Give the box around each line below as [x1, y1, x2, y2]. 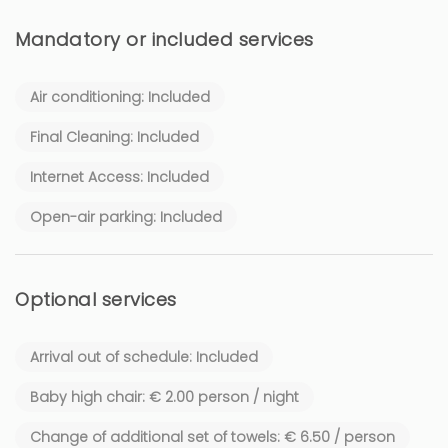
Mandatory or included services [15, 26, 314, 52]
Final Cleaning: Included [30, 126, 199, 147]
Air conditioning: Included [30, 86, 210, 107]
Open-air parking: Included [30, 206, 222, 227]
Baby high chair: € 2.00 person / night [30, 386, 299, 407]
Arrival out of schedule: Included [30, 346, 258, 367]
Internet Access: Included [30, 166, 209, 187]
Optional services [15, 286, 178, 312]
